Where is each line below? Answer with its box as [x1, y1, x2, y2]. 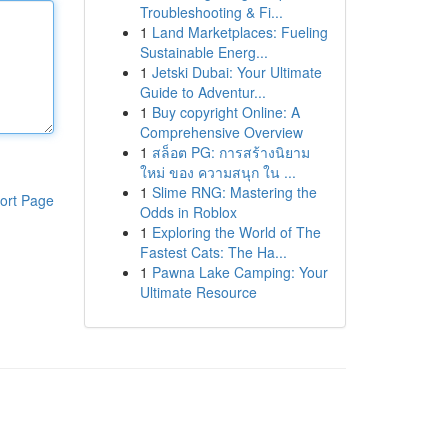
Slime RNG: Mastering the [151, 182, 317, 202]
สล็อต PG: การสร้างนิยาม [151, 142, 310, 162]
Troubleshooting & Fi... [139, 2, 283, 22]
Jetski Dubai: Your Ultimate [151, 62, 322, 82]
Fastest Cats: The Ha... [139, 242, 287, 262]
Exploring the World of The [151, 222, 321, 242]
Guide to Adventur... [139, 82, 266, 102]
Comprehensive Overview [139, 122, 303, 142]
